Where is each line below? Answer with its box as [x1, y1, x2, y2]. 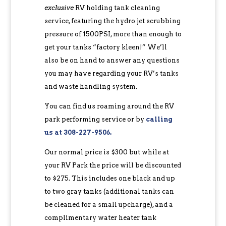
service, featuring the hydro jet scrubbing [44, 17, 181, 25]
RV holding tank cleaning [73, 4, 160, 12]
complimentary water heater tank [44, 214, 156, 222]
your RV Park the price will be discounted [44, 161, 181, 169]
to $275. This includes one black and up [44, 175, 175, 183]
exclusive [44, 4, 74, 12]
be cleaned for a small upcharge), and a [44, 201, 173, 209]
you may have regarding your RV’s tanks [44, 70, 179, 78]
